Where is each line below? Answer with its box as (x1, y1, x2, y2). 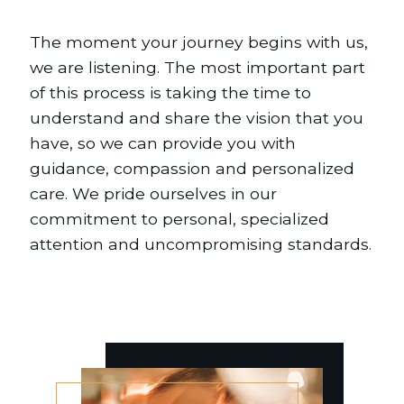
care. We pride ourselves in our (30, 184, 277, 204)
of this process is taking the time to (30, 83, 311, 103)
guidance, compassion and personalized (30, 159, 354, 179)
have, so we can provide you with (30, 133, 296, 153)
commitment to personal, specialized (30, 209, 329, 229)
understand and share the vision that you (30, 108, 363, 128)
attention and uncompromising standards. (30, 234, 372, 254)
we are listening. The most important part (30, 58, 365, 78)
